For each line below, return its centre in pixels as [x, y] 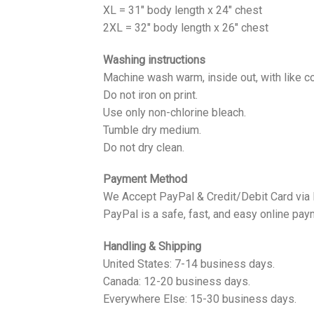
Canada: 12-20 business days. [177, 282]
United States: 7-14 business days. [189, 264]
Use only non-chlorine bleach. [175, 112]
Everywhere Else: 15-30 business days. [200, 299]
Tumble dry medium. [152, 130]
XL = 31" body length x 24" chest [183, 10]
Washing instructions [154, 60]
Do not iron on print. [150, 95]
